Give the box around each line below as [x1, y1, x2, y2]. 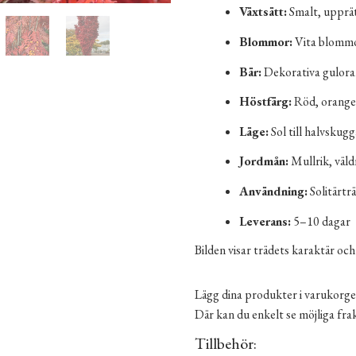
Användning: [239, 182, 308, 199]
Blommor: [239, 33, 293, 50]
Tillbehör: [194, 332, 257, 354]
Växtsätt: [239, 3, 288, 21]
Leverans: [239, 212, 292, 230]
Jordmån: [239, 153, 289, 170]
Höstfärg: [239, 93, 292, 110]
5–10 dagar [291, 212, 351, 230]
